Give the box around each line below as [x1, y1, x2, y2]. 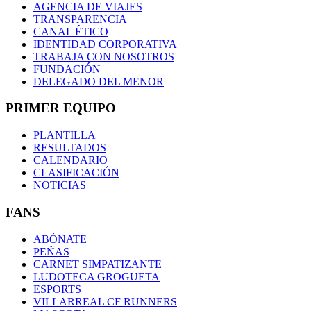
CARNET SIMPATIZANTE [33, 258, 162, 270]
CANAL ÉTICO [33, 25, 108, 37]
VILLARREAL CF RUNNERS [33, 295, 177, 308]
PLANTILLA [33, 129, 96, 142]
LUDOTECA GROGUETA [33, 270, 160, 283]
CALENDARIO [33, 154, 108, 167]
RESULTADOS [33, 142, 106, 154]
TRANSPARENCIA [33, 12, 127, 25]
